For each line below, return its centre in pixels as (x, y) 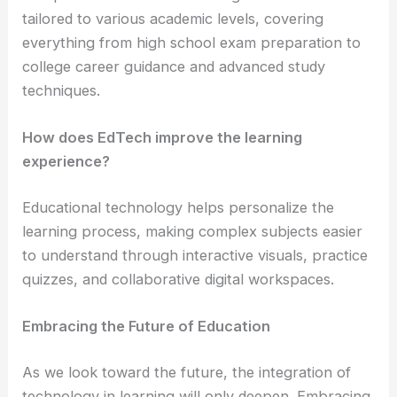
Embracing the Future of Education (147, 327)
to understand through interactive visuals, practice (195, 255)
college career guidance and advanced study (174, 67)
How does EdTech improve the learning (163, 138)
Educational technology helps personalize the (179, 207)
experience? (66, 162)
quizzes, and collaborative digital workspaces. (179, 279)
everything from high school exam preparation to (192, 43)
